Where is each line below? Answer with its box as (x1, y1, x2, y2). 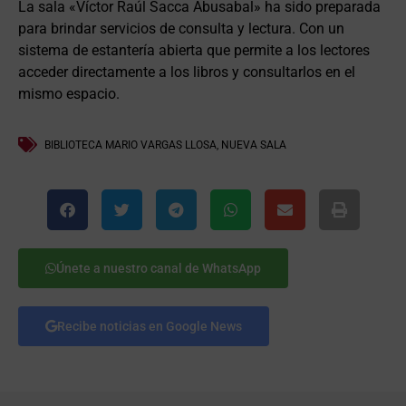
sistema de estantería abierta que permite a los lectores (18, 42, 370, 60)
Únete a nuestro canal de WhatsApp (56, 260, 261, 275)
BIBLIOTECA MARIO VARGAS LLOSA (44, 138, 217, 151)
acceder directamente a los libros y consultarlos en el (18, 63, 355, 82)
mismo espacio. (18, 85, 120, 103)
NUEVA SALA (221, 138, 286, 151)
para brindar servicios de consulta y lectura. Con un (18, 20, 344, 38)
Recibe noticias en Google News (57, 318, 242, 333)
